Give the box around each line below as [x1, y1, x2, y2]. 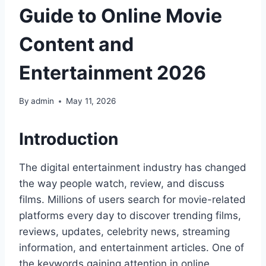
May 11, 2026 [66, 96, 116, 106]
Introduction [19, 129, 118, 150]
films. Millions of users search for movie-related [19, 194, 246, 206]
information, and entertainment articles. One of [19, 242, 244, 254]
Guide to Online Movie [19, 4, 222, 27]
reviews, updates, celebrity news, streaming [19, 226, 230, 238]
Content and [19, 32, 134, 56]
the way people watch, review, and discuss [19, 178, 224, 190]
